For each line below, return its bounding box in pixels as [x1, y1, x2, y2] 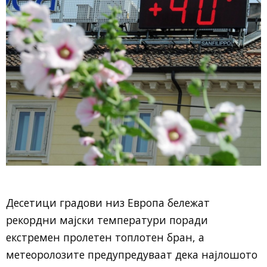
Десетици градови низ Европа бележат [6, 195, 210, 210]
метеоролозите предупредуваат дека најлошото [6, 247, 257, 262]
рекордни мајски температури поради [6, 212, 208, 227]
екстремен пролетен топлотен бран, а [6, 229, 204, 244]
